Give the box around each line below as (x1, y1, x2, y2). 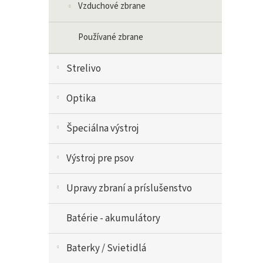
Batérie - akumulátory (66, 211, 160, 225)
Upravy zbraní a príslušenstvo (66, 181, 192, 195)
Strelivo (66, 62, 101, 76)
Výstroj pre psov (66, 151, 134, 166)
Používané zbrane (78, 31, 143, 43)
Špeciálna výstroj (66, 122, 139, 136)
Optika (66, 92, 96, 106)
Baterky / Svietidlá (66, 241, 146, 255)
